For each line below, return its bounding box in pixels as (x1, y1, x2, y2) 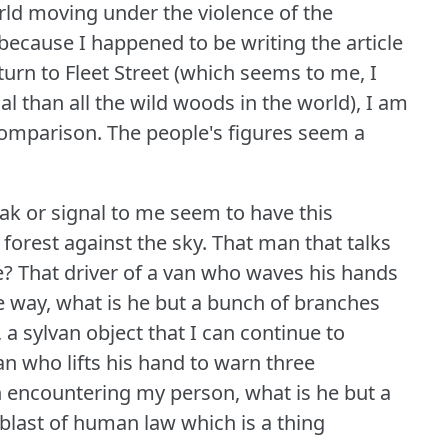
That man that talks (212, 228, 391, 256)
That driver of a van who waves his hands (18, 258, 398, 286)
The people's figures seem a (107, 118, 365, 146)
